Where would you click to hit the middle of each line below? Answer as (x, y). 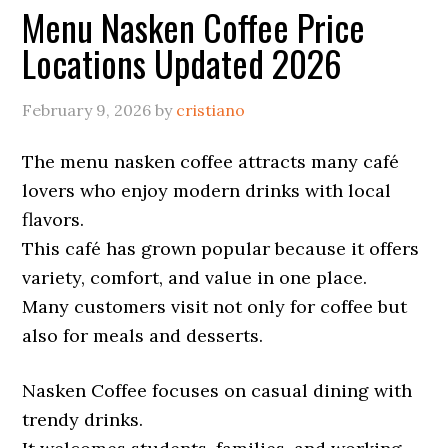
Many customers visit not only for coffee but (215, 306)
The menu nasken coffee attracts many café (211, 161)
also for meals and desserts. (143, 335)
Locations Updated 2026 (182, 62)
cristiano (211, 110)
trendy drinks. (83, 419)
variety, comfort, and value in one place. (195, 277)
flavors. (53, 219)
